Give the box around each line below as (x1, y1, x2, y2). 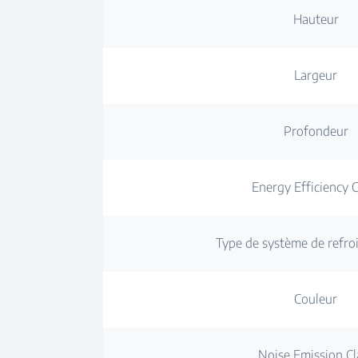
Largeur (294, 67, 338, 83)
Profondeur (283, 123, 348, 139)
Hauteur (292, 11, 339, 27)
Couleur (294, 291, 338, 307)
